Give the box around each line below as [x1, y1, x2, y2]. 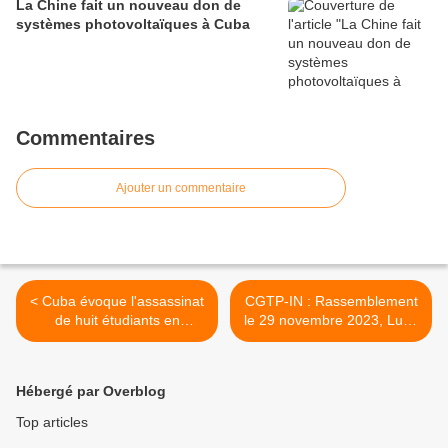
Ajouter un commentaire [116, 181, 246, 196]
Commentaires [16, 127, 155, 150]
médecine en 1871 [58, 331, 176, 348]
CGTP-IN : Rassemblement [244, 293, 418, 310]
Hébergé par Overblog [16, 383, 166, 400]
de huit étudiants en [54, 312, 180, 329]
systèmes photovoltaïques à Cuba [16, 16, 250, 33]
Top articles [16, 414, 88, 431]
